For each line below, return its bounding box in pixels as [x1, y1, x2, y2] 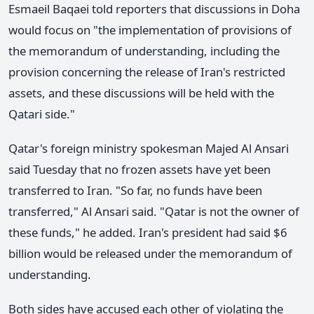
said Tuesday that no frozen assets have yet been [8, 161, 271, 178]
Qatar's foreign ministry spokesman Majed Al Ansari [8, 140, 289, 157]
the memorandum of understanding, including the [8, 43, 280, 60]
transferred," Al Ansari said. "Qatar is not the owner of [8, 203, 299, 220]
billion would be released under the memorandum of [8, 245, 292, 262]
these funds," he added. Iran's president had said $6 [8, 224, 287, 241]
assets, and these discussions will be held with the [8, 85, 274, 102]
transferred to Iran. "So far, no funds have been [8, 182, 262, 199]
